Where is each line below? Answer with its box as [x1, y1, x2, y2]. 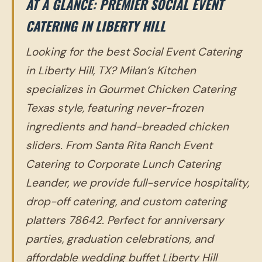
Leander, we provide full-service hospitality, [26, 175, 249, 191]
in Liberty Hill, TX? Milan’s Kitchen [26, 63, 196, 78]
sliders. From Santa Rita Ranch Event [26, 138, 212, 153]
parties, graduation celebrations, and [26, 232, 213, 247]
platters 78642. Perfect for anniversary [26, 213, 224, 228]
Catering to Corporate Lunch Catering [26, 157, 221, 172]
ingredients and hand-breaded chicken [26, 119, 229, 135]
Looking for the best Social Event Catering [26, 44, 242, 60]
